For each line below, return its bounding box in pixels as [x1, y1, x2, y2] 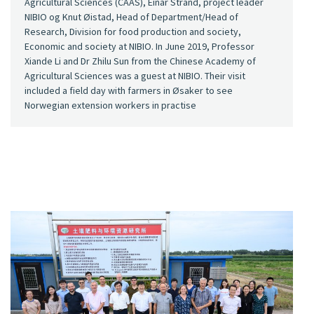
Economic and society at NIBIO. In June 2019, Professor [25, 39, 254, 53]
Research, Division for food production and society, [25, 25, 241, 38]
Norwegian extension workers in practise [25, 98, 196, 111]
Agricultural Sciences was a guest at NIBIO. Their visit [25, 69, 245, 82]
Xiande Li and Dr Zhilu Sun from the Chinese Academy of [25, 54, 256, 67]
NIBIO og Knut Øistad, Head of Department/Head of [25, 10, 238, 23]
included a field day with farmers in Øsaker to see [25, 83, 233, 97]
